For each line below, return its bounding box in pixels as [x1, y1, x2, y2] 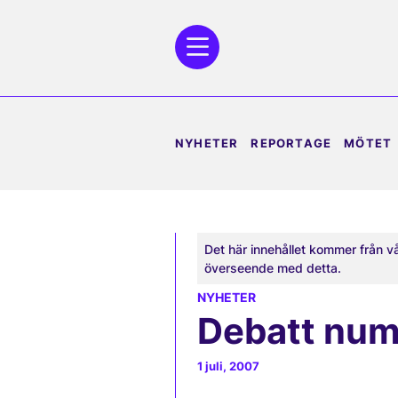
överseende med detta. [204, 260, 341, 275]
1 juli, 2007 [197, 360, 259, 373]
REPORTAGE [251, 136, 332, 150]
